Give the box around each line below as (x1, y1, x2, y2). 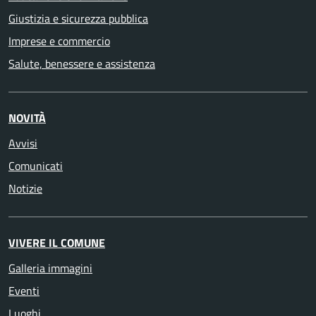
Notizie (8, 180, 42, 197)
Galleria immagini (8, 260, 92, 276)
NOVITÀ (8, 109, 46, 126)
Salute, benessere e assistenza (8, 55, 155, 72)
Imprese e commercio (8, 32, 110, 49)
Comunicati (8, 157, 63, 174)
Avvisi (8, 135, 37, 152)
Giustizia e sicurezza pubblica (8, 10, 148, 27)
